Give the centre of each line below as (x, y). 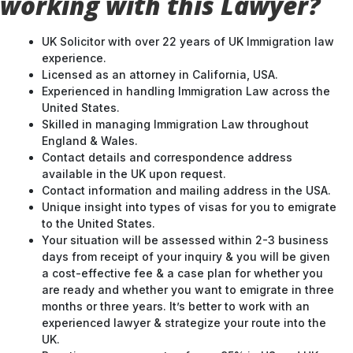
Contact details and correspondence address (167, 157)
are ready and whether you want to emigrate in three (188, 290)
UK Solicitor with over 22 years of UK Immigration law (188, 41)
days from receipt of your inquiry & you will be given (186, 256)
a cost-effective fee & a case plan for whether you (182, 273)
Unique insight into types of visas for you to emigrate (189, 207)
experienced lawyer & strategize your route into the (184, 323)
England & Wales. (90, 141)
